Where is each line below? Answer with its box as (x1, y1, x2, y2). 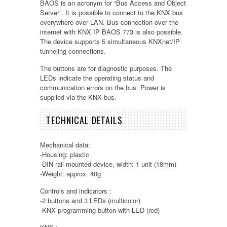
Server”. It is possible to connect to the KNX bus (40, 8, 183, 18)
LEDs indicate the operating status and (40, 73, 154, 83)
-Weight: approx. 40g (40, 169, 101, 179)
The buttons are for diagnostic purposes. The (40, 63, 172, 73)
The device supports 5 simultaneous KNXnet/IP (40, 36, 180, 47)
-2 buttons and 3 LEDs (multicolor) (40, 196, 140, 206)
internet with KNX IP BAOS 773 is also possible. (40, 27, 183, 37)
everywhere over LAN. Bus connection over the (40, 17, 178, 27)
